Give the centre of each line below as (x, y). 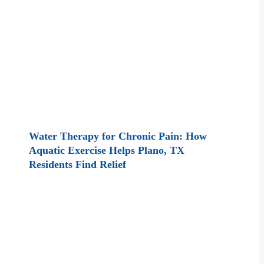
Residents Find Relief (78, 164)
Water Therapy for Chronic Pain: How (118, 136)
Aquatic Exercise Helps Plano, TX (107, 150)
